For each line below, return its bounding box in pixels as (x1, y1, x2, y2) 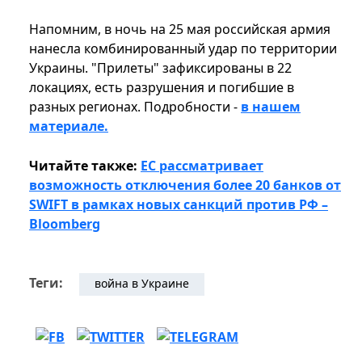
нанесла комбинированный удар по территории (29, 40, 337, 58)
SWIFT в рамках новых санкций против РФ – (29, 196, 328, 214)
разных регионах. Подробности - (29, 98, 241, 116)
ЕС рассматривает (141, 157, 263, 175)
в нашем (241, 98, 301, 116)
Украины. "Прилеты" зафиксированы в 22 (29, 59, 292, 78)
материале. (29, 117, 108, 136)
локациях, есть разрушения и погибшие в (29, 78, 294, 97)
